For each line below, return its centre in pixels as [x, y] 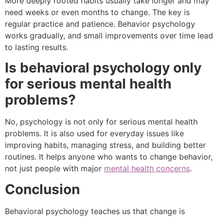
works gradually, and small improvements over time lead [109, 35]
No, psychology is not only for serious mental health [101, 122]
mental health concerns [147, 169]
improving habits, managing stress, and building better [105, 145]
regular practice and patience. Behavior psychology [100, 24]
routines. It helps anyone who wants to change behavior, [109, 157]
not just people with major [54, 169]
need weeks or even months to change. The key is [97, 12]
